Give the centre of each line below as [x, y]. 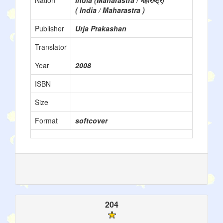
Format [46, 120]
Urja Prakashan [101, 28]
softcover [91, 120]
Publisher [50, 28]
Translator [51, 47]
